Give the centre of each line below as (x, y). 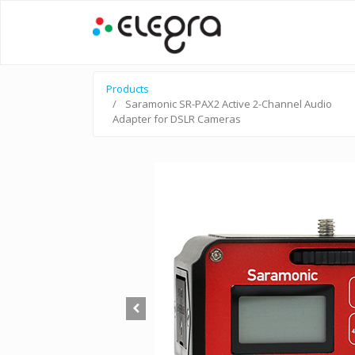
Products (128, 89)
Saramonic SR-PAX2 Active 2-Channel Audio (229, 104)
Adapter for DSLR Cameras (177, 119)
